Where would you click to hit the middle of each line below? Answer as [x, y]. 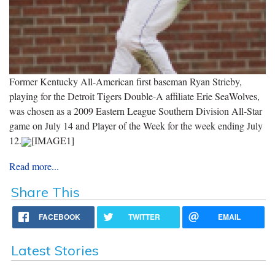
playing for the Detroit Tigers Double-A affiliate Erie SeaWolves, [134, 96]
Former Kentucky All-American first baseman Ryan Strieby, [126, 81]
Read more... [34, 166]
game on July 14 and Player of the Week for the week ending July [136, 125]
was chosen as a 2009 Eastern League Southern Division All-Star [136, 110]
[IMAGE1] [53, 140]
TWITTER [145, 216]
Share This [45, 192]
